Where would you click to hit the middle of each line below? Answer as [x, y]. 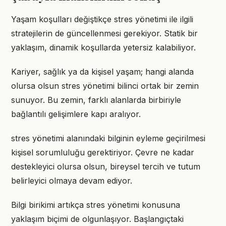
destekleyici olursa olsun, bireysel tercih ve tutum [106, 166]
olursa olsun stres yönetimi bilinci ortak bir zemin [105, 86]
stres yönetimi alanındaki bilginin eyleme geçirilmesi [108, 138]
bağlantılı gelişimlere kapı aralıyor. [76, 114]
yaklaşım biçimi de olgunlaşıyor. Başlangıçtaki [97, 219]
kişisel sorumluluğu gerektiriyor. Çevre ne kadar [103, 152]
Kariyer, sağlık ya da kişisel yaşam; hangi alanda [102, 72]
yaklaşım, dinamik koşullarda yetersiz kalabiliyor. [103, 47]
